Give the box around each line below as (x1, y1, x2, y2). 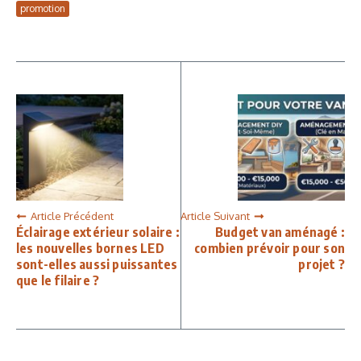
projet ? (298, 256, 345, 273)
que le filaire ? (16, 272, 100, 289)
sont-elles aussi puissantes (16, 256, 178, 273)
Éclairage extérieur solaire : (16, 224, 180, 241)
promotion (20, 2, 65, 15)
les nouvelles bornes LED (16, 240, 164, 257)
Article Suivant (180, 210, 250, 223)
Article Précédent (31, 210, 114, 223)
